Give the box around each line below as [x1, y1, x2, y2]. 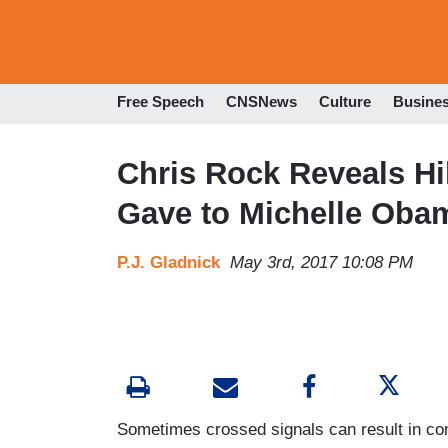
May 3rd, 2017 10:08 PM [230, 252, 413, 272]
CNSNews [226, 93, 297, 111]
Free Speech [117, 93, 204, 111]
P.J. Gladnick [117, 252, 220, 272]
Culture [319, 93, 371, 111]
